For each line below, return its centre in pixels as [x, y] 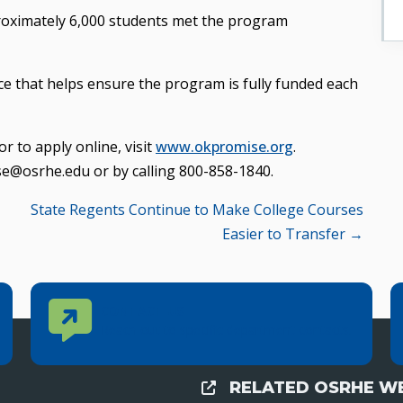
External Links [248, 391]
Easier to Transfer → [293, 234]
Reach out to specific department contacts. [226, 330]
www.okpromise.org [224, 147]
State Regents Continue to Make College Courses [197, 210]
